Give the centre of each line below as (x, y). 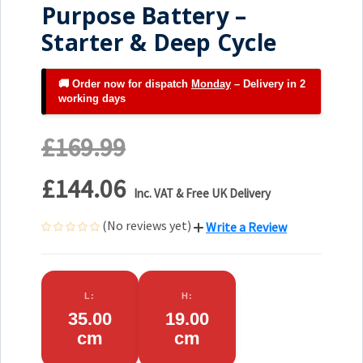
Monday (211, 83)
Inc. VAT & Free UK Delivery (202, 193)
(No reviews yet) (147, 225)
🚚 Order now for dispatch (125, 83)
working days (92, 98)
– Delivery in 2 (268, 83)
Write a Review (246, 226)
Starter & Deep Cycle (159, 42)
